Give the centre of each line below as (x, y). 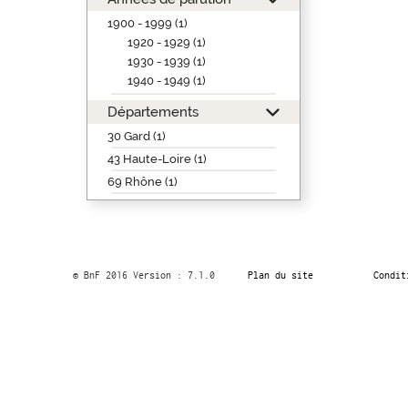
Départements (153, 112)
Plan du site (280, 275)
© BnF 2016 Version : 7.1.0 (143, 275)
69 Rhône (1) (142, 182)
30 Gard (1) (136, 136)
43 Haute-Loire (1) (157, 159)
